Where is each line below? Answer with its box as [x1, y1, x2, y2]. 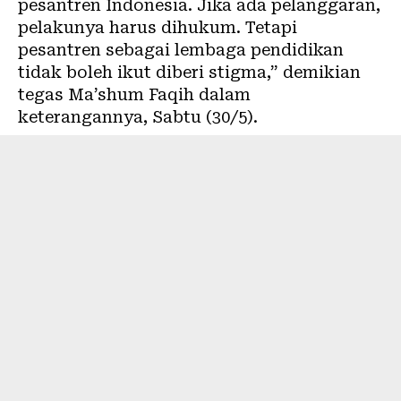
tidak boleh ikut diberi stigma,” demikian [18, 62, 361, 81]
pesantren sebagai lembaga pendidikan [18, 39, 344, 59]
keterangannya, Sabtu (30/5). [18, 107, 258, 126]
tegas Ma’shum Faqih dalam [18, 84, 251, 104]
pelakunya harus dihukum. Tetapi [18, 17, 297, 37]
